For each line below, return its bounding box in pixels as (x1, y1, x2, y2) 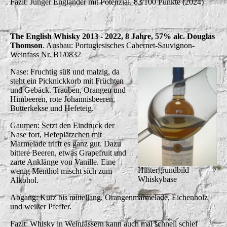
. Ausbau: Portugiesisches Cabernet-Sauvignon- (43, 41, 195, 50)
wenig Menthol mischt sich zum (10, 166, 112, 175)
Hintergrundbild (138, 166, 190, 175)
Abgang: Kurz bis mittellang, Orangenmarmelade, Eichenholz (10, 193, 208, 202)
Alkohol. (10, 175, 39, 184)
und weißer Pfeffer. (10, 202, 71, 211)
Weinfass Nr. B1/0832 (10, 50, 81, 59)
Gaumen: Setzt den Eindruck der (10, 121, 115, 130)
